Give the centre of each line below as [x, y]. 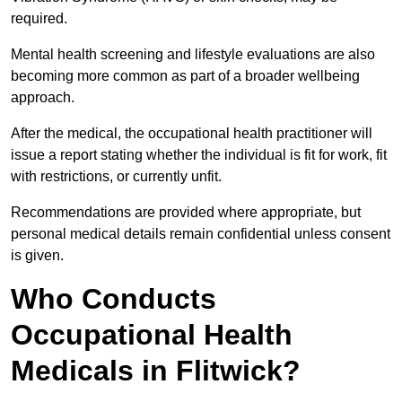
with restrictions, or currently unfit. [118, 177]
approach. [43, 98]
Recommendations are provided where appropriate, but [186, 213]
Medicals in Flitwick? [156, 371]
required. [41, 19]
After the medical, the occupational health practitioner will [192, 134]
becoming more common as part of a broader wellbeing [185, 76]
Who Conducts [114, 299]
